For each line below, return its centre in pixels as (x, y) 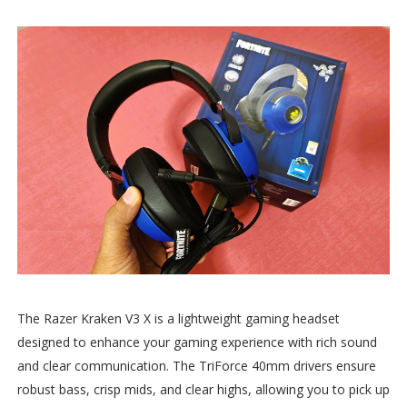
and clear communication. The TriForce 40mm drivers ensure (196, 366)
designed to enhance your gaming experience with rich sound (197, 342)
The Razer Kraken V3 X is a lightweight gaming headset (178, 319)
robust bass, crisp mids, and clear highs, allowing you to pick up (203, 390)
